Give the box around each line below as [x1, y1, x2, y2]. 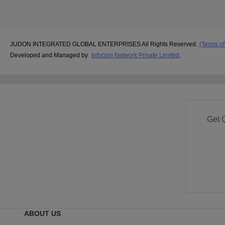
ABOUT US [24, 209, 61, 217]
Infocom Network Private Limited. [91, 52, 181, 59]
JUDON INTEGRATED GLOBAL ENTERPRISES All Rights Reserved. [10, 41, 197, 48]
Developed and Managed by [10, 52, 89, 59]
